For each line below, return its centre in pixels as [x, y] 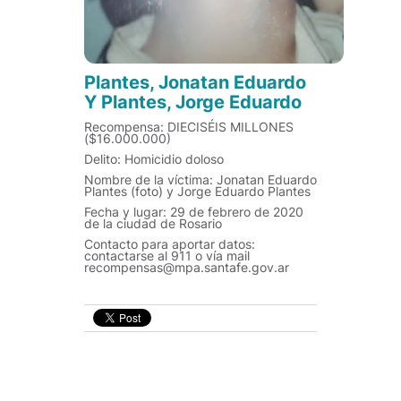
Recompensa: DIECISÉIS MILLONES [189, 127]
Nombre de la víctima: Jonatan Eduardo [200, 179]
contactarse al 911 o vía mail [167, 256]
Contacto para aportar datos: [170, 244]
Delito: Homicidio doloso [154, 159]
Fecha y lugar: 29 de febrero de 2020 [194, 212]
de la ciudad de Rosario [153, 223]
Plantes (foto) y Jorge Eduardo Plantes [197, 191]
